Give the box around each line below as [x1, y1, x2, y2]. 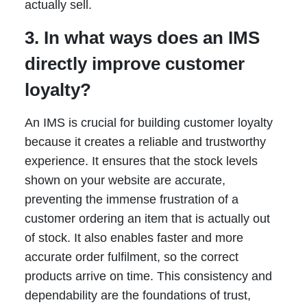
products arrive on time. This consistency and [24, 269, 272, 284]
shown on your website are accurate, [24, 173, 225, 188]
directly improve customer [24, 53, 245, 75]
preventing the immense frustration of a [24, 193, 238, 207]
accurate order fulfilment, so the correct [24, 250, 238, 265]
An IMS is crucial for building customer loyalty [24, 116, 273, 130]
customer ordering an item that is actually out [24, 212, 270, 226]
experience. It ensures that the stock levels [24, 154, 258, 169]
